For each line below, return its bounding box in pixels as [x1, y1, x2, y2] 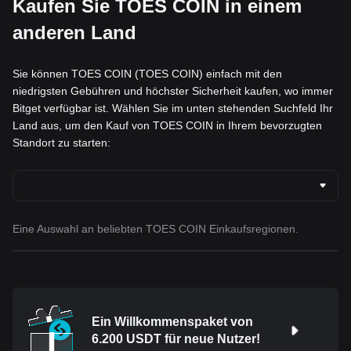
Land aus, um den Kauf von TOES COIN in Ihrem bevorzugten [13, 119, 322, 132]
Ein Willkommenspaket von [92, 315, 253, 329]
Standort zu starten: [13, 136, 110, 150]
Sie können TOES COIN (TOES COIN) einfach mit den [13, 67, 282, 81]
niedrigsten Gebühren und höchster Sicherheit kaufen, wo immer [13, 85, 333, 98]
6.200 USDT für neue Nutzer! [92, 332, 260, 346]
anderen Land [13, 22, 136, 44]
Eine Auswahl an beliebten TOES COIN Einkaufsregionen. [13, 223, 299, 236]
